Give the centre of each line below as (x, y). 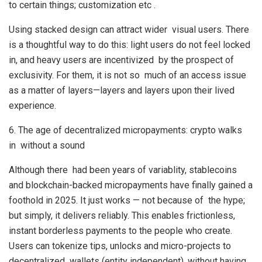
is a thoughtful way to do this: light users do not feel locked (130, 45)
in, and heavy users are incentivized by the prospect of (121, 60)
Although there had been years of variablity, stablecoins (123, 170)
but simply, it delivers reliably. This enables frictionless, (124, 216)
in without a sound (47, 145)
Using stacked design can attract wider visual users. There (129, 30)
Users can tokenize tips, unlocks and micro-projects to (120, 246)
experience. (32, 106)
